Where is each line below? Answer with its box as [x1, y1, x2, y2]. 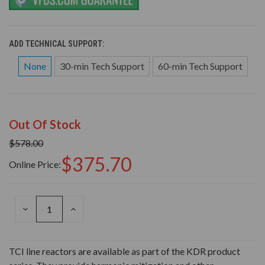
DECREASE [21, 203, 62, 215]
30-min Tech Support [60, 60, 144, 72]
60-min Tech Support [158, 60, 243, 72]
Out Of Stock [9, 117, 81, 132]
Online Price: [9, 159, 61, 170]
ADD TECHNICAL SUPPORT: [9, 39, 106, 49]
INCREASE [69, 203, 107, 215]
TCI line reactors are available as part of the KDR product [9, 245, 240, 257]
